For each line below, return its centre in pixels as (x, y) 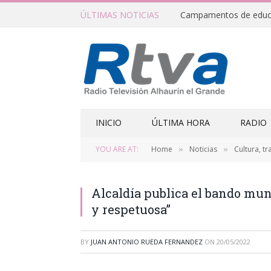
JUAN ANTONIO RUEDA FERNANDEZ (147, 242)
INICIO (109, 122)
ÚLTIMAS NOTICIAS (120, 15)
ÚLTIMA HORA (181, 122)
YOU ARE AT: (117, 149)
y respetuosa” (131, 209)
